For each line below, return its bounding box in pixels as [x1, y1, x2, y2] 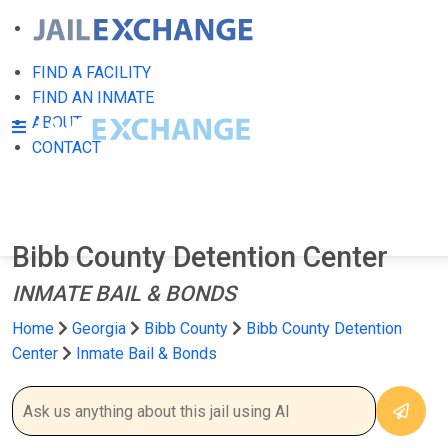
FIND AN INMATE [32, 88, 154, 107]
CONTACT [32, 138, 101, 157]
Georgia [72, 319, 126, 338]
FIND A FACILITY [32, 63, 151, 82]
